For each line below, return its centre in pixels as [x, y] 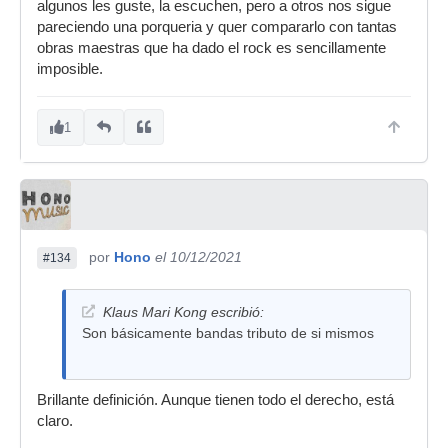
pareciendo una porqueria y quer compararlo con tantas [217, 26]
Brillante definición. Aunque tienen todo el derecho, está [215, 399]
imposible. [70, 68]
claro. [55, 420]
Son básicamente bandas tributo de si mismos [228, 332]
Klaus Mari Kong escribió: [183, 311]
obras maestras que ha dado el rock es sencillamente [211, 47]
